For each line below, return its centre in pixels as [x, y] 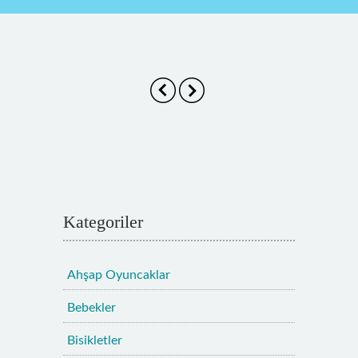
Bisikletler [95, 341]
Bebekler [91, 308]
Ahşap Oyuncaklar [119, 275]
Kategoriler [103, 222]
